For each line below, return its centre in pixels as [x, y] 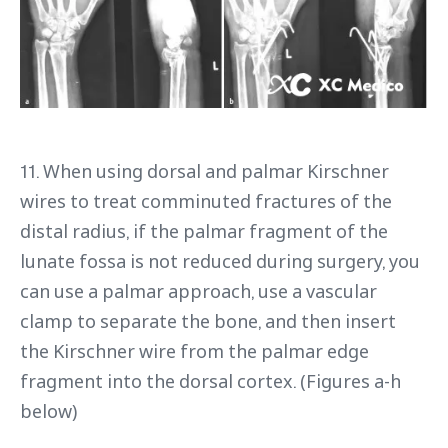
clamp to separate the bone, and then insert [208, 320]
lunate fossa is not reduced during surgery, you [220, 260]
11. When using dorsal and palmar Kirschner [204, 170]
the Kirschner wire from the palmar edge [194, 350]
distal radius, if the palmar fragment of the [204, 230]
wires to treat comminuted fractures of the [206, 200]
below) [48, 410]
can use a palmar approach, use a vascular [198, 290]
